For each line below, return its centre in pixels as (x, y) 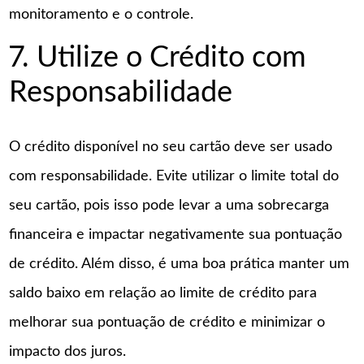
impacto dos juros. (68, 351)
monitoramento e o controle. (102, 15)
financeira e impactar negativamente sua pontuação (176, 234)
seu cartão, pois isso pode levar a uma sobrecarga (169, 205)
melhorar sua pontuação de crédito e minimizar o (167, 322)
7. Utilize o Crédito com (158, 57)
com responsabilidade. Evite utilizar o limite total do (174, 176)
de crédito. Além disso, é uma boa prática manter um (180, 264)
